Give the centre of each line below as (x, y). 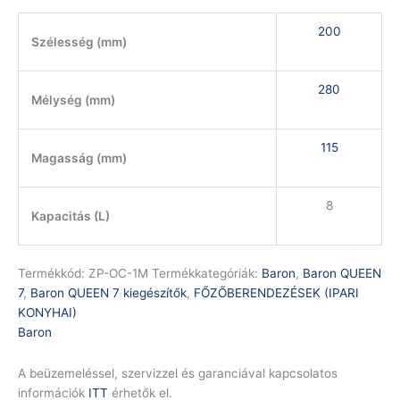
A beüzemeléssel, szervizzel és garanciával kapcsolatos (178, 374)
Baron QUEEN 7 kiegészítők (108, 293)
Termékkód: (53, 274)
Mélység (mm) (73, 100)
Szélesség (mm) (79, 42)
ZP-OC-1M (120, 274)
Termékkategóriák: (207, 274)
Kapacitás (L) (70, 216)
